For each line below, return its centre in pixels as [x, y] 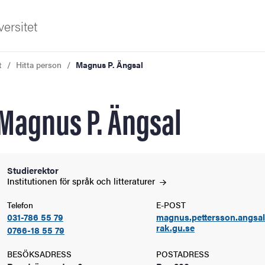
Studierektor [33, 170]
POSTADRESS [183, 254]
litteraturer [135, 181]
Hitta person [39, 64]
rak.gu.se [175, 227]
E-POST [171, 205]
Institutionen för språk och [60, 181]
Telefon [20, 205]
